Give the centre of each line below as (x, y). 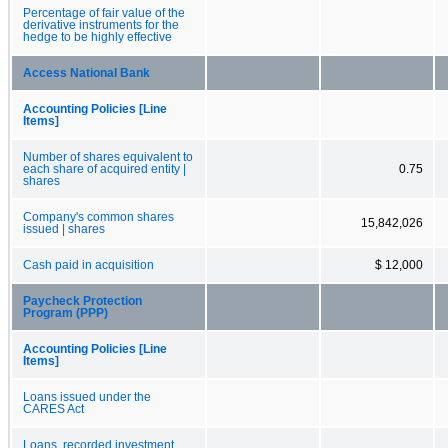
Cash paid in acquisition (88, 264)
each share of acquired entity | (104, 168)
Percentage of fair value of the (104, 12)
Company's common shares (98, 216)
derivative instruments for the (101, 24)
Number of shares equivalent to (108, 156)
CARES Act (53, 408)
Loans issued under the (87, 396)
